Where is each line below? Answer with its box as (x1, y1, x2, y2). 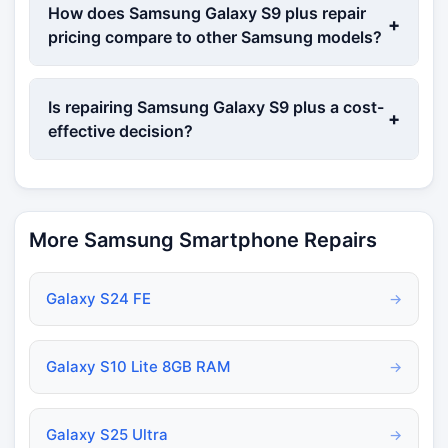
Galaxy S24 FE (46, 288, 151, 308)
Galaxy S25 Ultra (46, 424, 168, 444)
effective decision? (48, 120, 193, 141)
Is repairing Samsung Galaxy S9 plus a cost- (48, 96, 384, 117)
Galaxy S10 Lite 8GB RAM (46, 356, 230, 376)
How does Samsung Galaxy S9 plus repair (48, 2, 366, 23)
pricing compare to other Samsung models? (48, 26, 382, 47)
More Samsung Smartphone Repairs (29, 227, 377, 252)
